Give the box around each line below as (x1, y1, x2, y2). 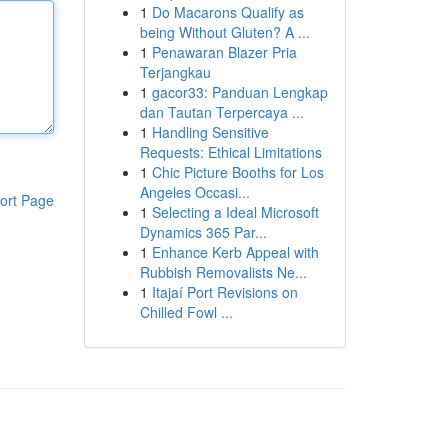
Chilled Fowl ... (139, 302, 233, 322)
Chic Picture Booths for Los (151, 162, 324, 182)
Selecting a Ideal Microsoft (151, 202, 319, 222)
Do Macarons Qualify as (151, 2, 304, 22)
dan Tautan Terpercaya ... (139, 102, 304, 122)
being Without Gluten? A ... (139, 22, 310, 42)
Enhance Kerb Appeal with (151, 242, 319, 262)
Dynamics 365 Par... (139, 222, 267, 242)
